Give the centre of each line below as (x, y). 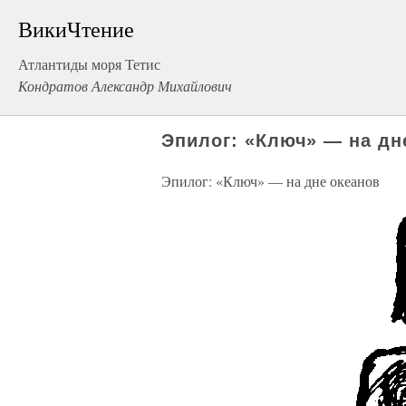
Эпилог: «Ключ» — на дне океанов (271, 181)
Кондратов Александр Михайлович (125, 86)
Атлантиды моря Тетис (89, 64)
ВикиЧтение (76, 29)
